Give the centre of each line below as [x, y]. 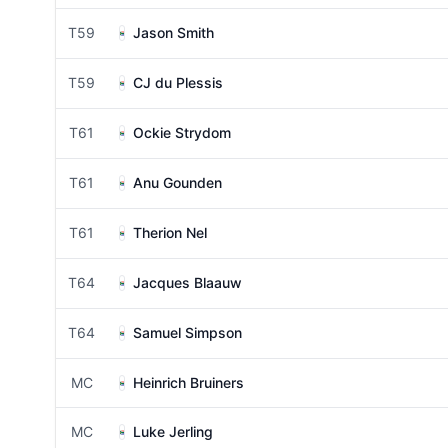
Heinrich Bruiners [188, 382]
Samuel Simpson [187, 332]
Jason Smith [173, 32]
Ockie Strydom [182, 132]
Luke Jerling [173, 431]
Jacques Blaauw [187, 282]
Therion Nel [170, 232]
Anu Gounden [177, 182]
